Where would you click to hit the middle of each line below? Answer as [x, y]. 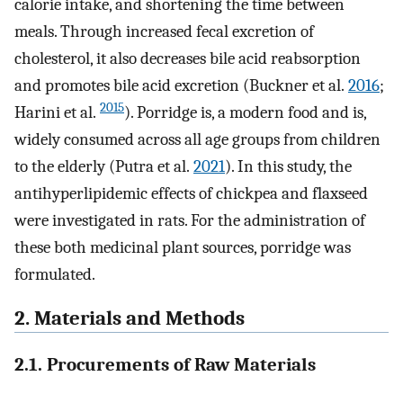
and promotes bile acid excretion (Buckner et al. [181, 85]
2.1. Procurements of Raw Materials [165, 364]
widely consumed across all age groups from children [197, 139]
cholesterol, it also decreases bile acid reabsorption [188, 58]
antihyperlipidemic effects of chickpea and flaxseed [191, 193]
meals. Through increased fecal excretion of [164, 31]
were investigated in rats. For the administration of [190, 220]
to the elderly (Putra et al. [104, 166]
